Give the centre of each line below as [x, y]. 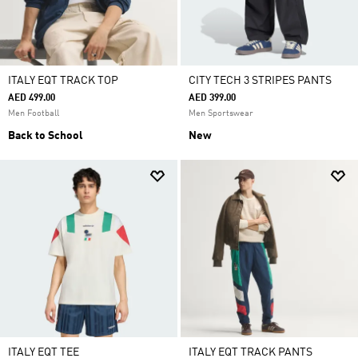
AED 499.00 [32, 98]
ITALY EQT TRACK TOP [63, 81]
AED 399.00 [212, 98]
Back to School [46, 136]
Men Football [34, 114]
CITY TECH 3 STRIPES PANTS [260, 81]
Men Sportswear [221, 114]
